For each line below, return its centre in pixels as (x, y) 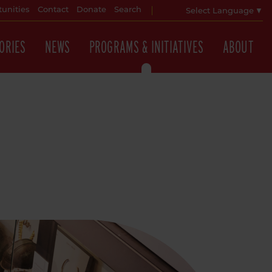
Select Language (220, 11)
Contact (53, 10)
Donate (91, 10)
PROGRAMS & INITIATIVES (146, 47)
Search (128, 10)
